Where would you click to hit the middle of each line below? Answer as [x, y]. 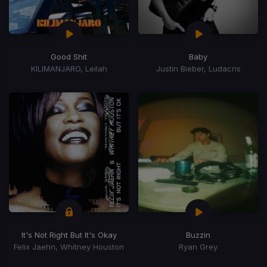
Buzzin [198, 235]
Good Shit [69, 56]
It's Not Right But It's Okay [69, 235]
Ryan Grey [198, 246]
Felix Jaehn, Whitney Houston [69, 246]
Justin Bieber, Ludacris [198, 68]
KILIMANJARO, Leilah [69, 68]
